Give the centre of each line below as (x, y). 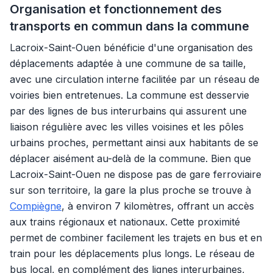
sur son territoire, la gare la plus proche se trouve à (130, 190)
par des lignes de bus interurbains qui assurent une (128, 111)
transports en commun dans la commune (129, 26)
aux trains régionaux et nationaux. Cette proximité (125, 222)
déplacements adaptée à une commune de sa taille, (128, 63)
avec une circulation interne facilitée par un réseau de (135, 79)
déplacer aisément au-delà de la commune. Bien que (130, 158)
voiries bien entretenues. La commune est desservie (129, 95)
